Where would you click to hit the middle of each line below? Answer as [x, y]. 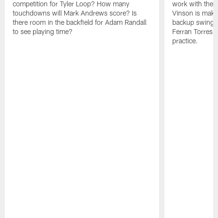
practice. [185, 41]
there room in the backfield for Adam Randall [80, 22]
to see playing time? [43, 32]
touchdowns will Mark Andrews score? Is [75, 13]
